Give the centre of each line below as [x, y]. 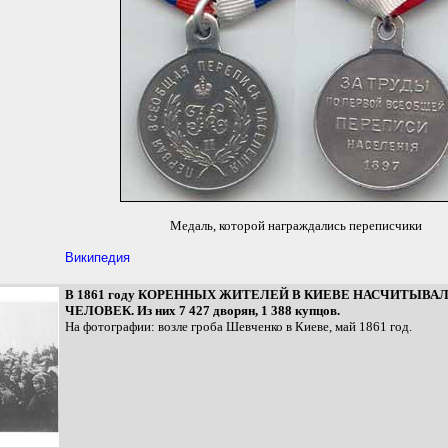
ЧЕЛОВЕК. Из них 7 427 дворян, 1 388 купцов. [202, 310]
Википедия [97, 257]
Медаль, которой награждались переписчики [295, 225]
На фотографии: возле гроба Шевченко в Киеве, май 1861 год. [238, 326]
